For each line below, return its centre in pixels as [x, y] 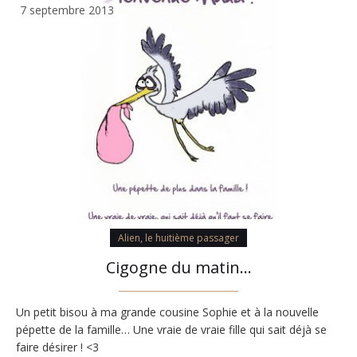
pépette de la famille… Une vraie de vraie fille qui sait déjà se [171, 330]
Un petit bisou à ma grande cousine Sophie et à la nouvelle [167, 312]
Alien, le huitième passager [178, 238]
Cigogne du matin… [178, 268]
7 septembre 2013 [67, 10]
